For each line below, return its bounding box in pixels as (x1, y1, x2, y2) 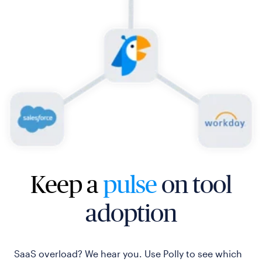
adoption (85, 199, 177, 227)
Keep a (30, 170, 103, 198)
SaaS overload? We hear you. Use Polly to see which (14, 247, 242, 259)
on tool (161, 170, 232, 198)
